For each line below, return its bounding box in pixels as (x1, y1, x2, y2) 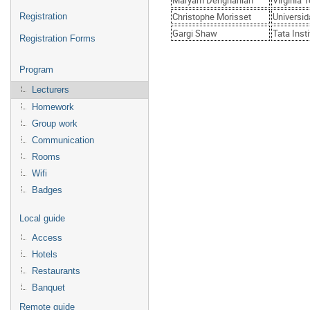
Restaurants (32, 266, 80, 276)
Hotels (32, 249, 57, 259)
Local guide (19, 213, 65, 224)
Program (19, 64, 53, 75)
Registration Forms (19, 33, 95, 44)
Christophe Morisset (172, 10, 251, 24)
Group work (32, 118, 77, 129)
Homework (32, 102, 74, 112)
